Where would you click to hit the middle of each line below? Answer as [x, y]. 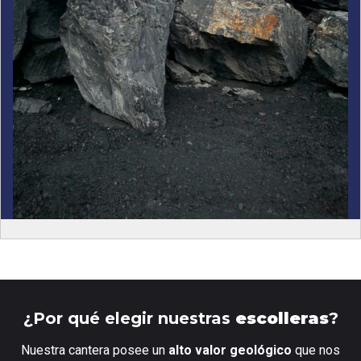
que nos [316, 350]
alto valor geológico [230, 350]
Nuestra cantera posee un [95, 350]
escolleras [282, 318]
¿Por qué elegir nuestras [129, 318]
